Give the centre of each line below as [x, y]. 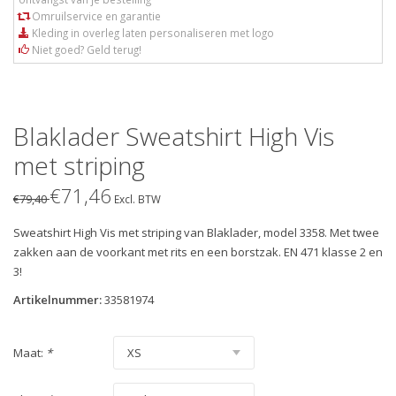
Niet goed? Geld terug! [85, 49]
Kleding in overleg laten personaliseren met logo [152, 32]
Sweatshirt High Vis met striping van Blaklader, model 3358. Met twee [196, 232]
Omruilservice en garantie [95, 15]
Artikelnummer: [57, 299]
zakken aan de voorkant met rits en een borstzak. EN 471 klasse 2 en [198, 251]
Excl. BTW [137, 198]
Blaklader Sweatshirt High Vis [174, 136]
